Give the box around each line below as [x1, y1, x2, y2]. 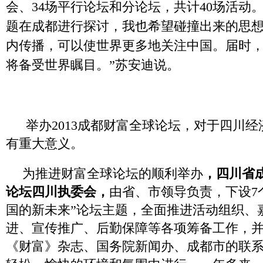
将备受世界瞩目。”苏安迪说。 [6, 58, 180, 72]
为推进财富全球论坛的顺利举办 [22, 166, 203, 181]
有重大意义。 [6, 136, 83, 151]
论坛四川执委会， [6, 184, 109, 199]
